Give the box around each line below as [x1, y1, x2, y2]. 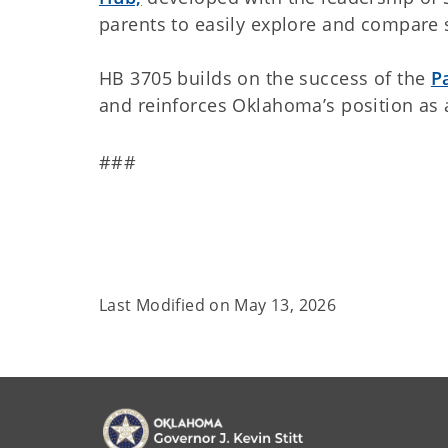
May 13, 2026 [234, 294, 337, 317]
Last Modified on [99, 294, 235, 317]
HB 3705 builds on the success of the [99, 66, 431, 91]
